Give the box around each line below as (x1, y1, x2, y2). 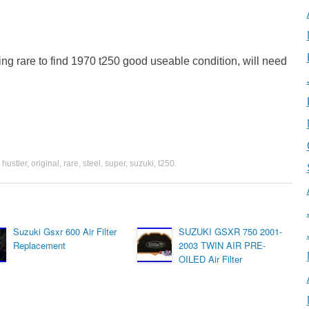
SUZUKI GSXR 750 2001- (179, 225, 282, 238)
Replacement (13, 239, 66, 252)
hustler (2, 159, 27, 168)
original (31, 159, 59, 168)
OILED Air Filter (179, 252, 242, 266)
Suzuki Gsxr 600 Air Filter (13, 225, 117, 238)
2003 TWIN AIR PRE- (179, 239, 266, 252)
